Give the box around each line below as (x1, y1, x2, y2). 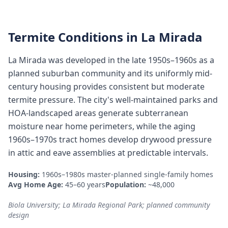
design (8, 210, 29, 220)
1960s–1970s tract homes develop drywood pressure (8, 134, 212, 145)
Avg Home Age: (8, 180, 63, 189)
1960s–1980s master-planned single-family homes (42, 169, 213, 179)
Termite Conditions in (8, 28, 141, 45)
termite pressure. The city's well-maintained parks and (8, 94, 218, 105)
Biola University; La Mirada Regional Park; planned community (8, 200, 210, 210)
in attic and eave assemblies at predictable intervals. (8, 147, 208, 158)
